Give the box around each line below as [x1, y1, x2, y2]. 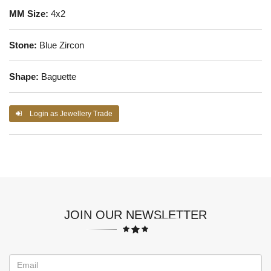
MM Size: [9, 7, 48, 19]
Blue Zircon [37, 39, 84, 51]
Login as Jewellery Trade [28, 108, 113, 119]
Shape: [9, 70, 39, 82]
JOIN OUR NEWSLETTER [64, 206, 207, 223]
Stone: [9, 39, 37, 51]
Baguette [39, 70, 76, 82]
